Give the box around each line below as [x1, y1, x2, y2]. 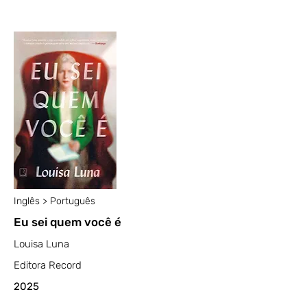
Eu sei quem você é [14, 215, 121, 229]
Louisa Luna [14, 238, 69, 250]
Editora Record [14, 259, 82, 271]
